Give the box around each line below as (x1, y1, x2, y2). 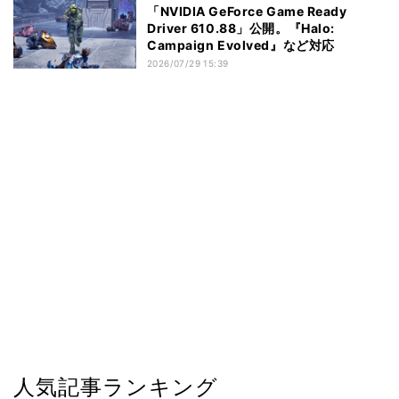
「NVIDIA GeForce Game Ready (147, 4, 347, 20)
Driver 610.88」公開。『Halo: (147, 20, 335, 37)
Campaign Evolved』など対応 (147, 37, 335, 53)
